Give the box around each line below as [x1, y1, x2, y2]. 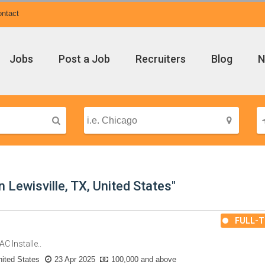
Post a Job [59, 53, 110, 65]
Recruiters [135, 53, 186, 65]
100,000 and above [111, 255, 177, 264]
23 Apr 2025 [54, 255, 96, 264]
